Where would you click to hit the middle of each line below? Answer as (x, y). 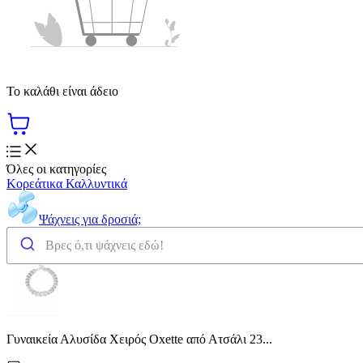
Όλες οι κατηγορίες (56, 169)
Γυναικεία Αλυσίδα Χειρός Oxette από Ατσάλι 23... (139, 339)
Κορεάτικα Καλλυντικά (67, 183)
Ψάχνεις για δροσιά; (90, 219)
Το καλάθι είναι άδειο (62, 91)
